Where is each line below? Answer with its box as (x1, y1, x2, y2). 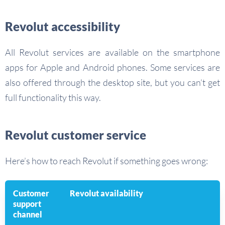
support (13, 199, 41, 208)
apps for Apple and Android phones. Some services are (5, 62, 220, 73)
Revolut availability (70, 188, 143, 198)
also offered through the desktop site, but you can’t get (5, 77, 220, 88)
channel (13, 209, 42, 219)
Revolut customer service (5, 128, 146, 142)
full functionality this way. (5, 92, 101, 103)
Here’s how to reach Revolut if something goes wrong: (5, 155, 208, 166)
